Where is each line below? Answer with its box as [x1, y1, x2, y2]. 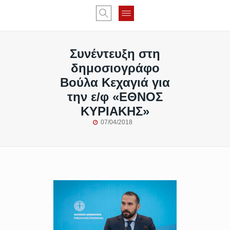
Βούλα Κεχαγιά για [60, 75, 170, 89]
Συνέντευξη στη [70, 47, 160, 61]
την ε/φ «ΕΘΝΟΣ [67, 90, 163, 104]
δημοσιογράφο [70, 61, 160, 75]
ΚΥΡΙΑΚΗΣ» [81, 104, 149, 118]
